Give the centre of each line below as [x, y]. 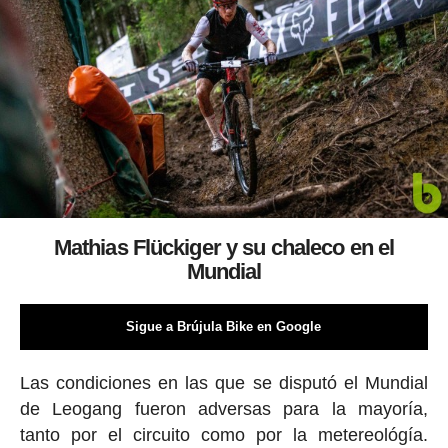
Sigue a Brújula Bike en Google [224, 326]
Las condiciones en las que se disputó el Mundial [224, 382]
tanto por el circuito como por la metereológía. [224, 434]
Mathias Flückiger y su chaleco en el [224, 247]
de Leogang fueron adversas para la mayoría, [224, 408]
